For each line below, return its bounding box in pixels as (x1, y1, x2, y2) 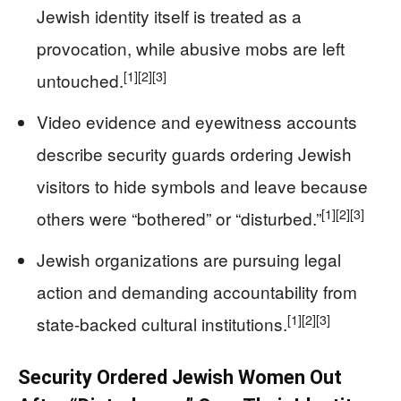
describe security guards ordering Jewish (37, 141, 352, 166)
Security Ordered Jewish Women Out (18, 366, 342, 388)
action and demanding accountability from (37, 279, 357, 303)
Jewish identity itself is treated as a (37, 4, 302, 28)
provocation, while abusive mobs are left (37, 36, 345, 60)
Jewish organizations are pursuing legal (37, 247, 341, 271)
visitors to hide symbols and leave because (37, 174, 368, 198)
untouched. (37, 68, 124, 92)
